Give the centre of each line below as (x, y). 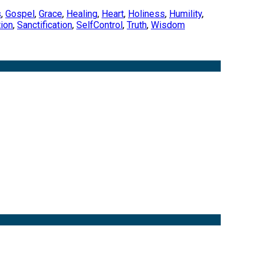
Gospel (20, 14)
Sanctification (45, 25)
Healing (82, 14)
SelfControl (100, 25)
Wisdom (168, 25)
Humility (186, 14)
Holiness (146, 14)
